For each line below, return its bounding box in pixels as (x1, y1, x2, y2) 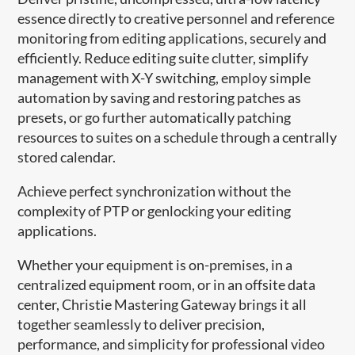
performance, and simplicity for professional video (17, 334, 326, 353)
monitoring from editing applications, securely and (17, 29, 327, 47)
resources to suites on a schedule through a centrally (17, 128, 338, 146)
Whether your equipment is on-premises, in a (17, 255, 293, 273)
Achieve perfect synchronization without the (17, 181, 292, 200)
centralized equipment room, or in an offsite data (17, 275, 316, 293)
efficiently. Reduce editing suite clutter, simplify (17, 48, 309, 67)
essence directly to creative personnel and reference (17, 9, 335, 27)
